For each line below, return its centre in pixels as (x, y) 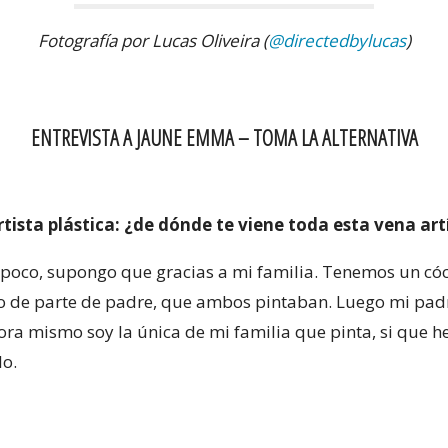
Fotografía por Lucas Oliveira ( (152, 40)
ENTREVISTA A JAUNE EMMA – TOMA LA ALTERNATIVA (224, 138)
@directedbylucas (336, 40)
